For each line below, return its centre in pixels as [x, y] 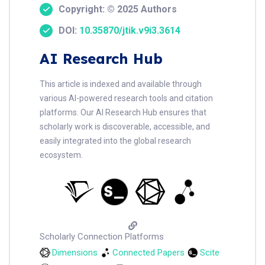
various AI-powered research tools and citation [126, 98]
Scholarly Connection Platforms [102, 237]
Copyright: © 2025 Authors [118, 9]
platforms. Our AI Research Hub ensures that [123, 113]
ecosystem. [61, 155]
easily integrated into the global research [115, 141]
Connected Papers [148, 253]
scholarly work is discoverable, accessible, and [125, 127]
